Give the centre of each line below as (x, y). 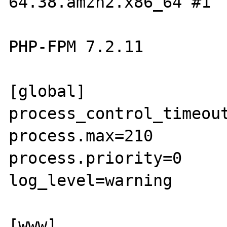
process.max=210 (81, 136)
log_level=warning (91, 180)
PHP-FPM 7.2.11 (76, 47)
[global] (47, 91)
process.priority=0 (96, 158)
